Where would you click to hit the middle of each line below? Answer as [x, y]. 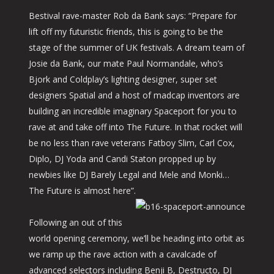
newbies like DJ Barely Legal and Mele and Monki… [129, 175]
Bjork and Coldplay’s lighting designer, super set [123, 79]
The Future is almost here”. [82, 191]
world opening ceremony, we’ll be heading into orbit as [136, 238]
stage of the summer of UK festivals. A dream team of [136, 47]
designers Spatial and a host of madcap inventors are [134, 95]
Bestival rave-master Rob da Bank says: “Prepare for [132, 16]
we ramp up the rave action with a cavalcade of [122, 254]
